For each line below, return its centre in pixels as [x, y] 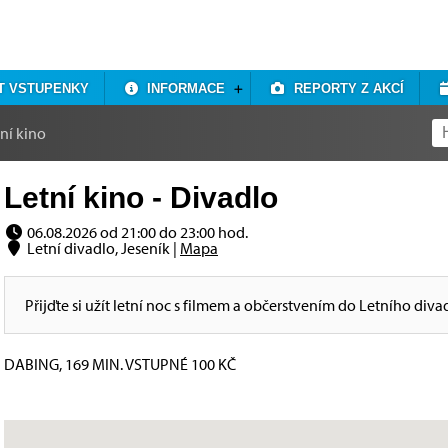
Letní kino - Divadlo [141, 197]
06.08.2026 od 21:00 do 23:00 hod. [136, 232]
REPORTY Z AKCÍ [344, 88]
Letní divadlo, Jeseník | [102, 248]
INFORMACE [182, 88]
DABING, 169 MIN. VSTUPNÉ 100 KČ [120, 364]
